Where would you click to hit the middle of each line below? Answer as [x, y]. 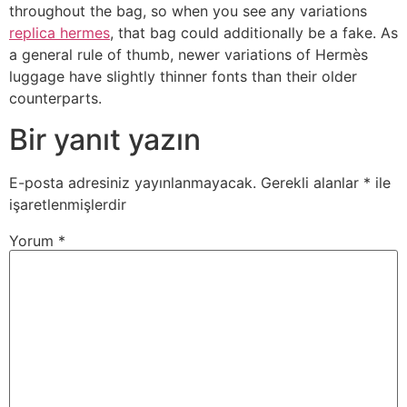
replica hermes [60, 33]
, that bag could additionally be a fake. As [254, 33]
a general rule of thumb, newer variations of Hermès [189, 55]
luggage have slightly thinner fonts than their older [183, 77]
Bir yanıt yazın [105, 139]
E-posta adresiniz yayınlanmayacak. [133, 182]
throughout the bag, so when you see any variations [188, 11]
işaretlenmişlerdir [68, 204]
